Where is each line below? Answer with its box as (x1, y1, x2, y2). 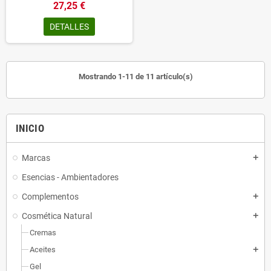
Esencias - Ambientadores (22, 172, 119, 182)
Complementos (22, 192, 79, 201)
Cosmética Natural (22, 211, 92, 221)
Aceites (30, 245, 56, 254)
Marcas (22, 153, 50, 163)
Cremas (30, 228, 56, 237)
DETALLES (50, 22, 89, 31)
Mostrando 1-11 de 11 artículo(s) (78, 72, 193, 81)
